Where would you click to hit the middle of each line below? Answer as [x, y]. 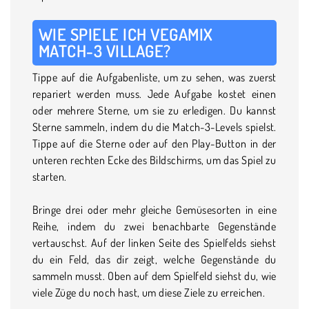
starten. [50, 176]
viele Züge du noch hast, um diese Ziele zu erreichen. [149, 292]
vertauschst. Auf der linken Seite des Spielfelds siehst [154, 242]
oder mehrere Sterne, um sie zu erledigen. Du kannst [154, 110]
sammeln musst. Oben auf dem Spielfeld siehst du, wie [154, 276]
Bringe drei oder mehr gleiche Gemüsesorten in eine [154, 209]
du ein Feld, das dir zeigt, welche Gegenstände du [154, 259]
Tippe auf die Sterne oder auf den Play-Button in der [154, 143]
